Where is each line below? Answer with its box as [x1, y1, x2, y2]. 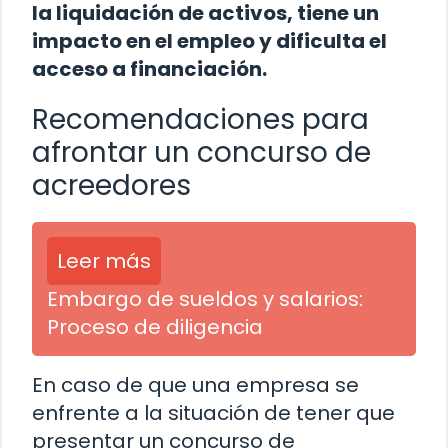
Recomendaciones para [32, 100, 369, 140]
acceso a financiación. [32, 55, 267, 84]
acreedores [32, 166, 191, 206]
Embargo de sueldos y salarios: [47, 285, 363, 314]
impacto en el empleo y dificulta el [32, 27, 387, 56]
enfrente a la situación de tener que [32, 399, 395, 428]
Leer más [57, 247, 151, 276]
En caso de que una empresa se [32, 371, 359, 400]
